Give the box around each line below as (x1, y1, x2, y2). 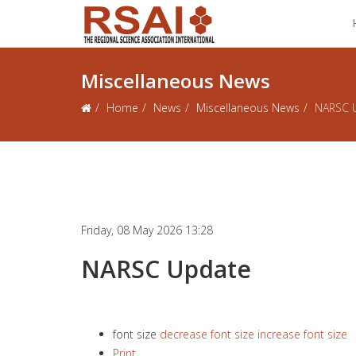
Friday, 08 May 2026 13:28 (81, 222, 213, 238)
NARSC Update (81, 253, 251, 285)
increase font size (257, 327, 347, 342)
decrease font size (160, 327, 254, 342)
